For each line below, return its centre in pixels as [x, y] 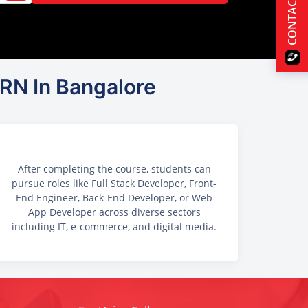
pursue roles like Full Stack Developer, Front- [114, 184]
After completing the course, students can [114, 169]
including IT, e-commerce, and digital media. [114, 227]
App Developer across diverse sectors [114, 212]
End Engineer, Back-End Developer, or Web [114, 198]
